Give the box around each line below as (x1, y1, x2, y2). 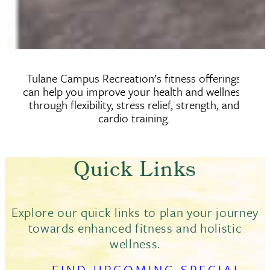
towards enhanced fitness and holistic (28, 218, 242, 237)
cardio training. (98, 109, 170, 126)
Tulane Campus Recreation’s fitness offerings (27, 69, 242, 86)
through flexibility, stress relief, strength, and (28, 96, 239, 113)
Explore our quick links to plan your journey (11, 202, 259, 221)
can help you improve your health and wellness (22, 83, 245, 99)
